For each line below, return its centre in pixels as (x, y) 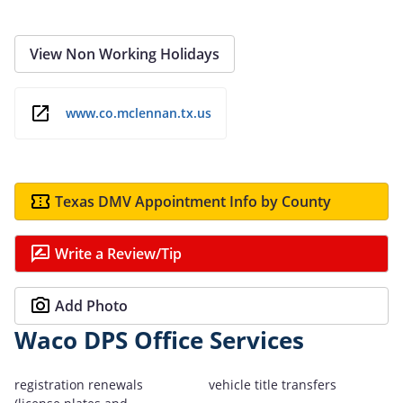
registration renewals (79, 384)
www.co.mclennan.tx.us (139, 113)
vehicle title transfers (273, 384)
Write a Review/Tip (118, 253)
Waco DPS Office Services (159, 340)
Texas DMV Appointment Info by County (193, 201)
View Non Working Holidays (125, 54)
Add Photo (91, 305)
